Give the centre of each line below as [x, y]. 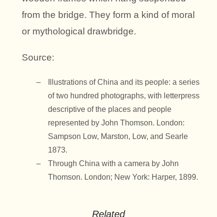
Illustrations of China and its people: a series [124, 82]
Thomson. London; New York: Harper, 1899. [123, 177]
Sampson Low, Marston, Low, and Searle [118, 137]
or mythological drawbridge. [79, 31]
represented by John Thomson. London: [116, 123]
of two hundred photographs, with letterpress [124, 96]
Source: [38, 58]
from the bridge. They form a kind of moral [108, 15]
